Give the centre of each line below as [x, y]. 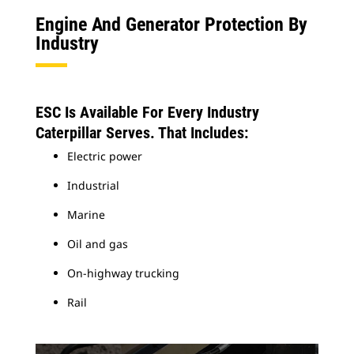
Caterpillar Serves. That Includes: [142, 132]
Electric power [105, 156]
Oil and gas [98, 243]
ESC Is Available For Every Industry [147, 112]
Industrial [93, 185]
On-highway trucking [123, 273]
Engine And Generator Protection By [171, 24]
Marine [86, 214]
